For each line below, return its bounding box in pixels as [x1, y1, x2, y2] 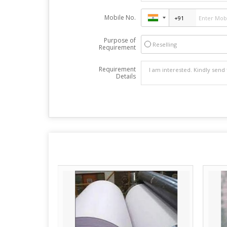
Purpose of [103, 36, 136, 45]
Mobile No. [104, 13, 136, 22]
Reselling [152, 41, 177, 48]
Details [116, 72, 136, 81]
